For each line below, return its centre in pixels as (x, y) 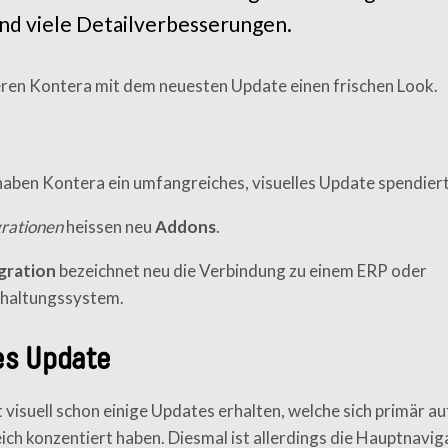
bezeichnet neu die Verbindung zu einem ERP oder (242, 270)
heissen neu (108, 226)
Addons (185, 226)
